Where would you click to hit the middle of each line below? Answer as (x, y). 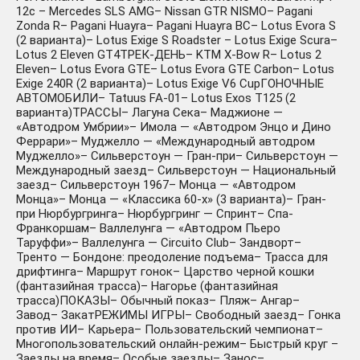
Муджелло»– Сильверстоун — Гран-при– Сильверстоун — (177, 156)
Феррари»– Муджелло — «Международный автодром (166, 142)
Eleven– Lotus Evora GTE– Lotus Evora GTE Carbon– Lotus (175, 70)
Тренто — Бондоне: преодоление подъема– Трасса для (172, 258)
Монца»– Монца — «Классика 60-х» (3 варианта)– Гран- (171, 200)
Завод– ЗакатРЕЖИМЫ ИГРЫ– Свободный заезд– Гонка (178, 315)
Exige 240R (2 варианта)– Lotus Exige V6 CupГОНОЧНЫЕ (170, 84)
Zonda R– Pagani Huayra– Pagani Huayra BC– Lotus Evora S (176, 26)
